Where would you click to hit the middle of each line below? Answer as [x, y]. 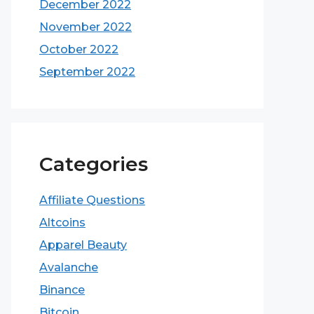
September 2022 [87, 72]
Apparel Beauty [83, 245]
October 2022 [79, 49]
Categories [94, 164]
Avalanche [69, 267]
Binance [62, 290]
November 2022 [86, 27]
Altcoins [62, 223]
